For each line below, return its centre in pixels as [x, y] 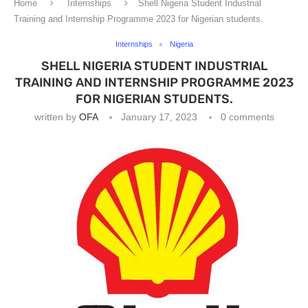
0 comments [247, 117]
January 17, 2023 [159, 117]
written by [56, 117]
